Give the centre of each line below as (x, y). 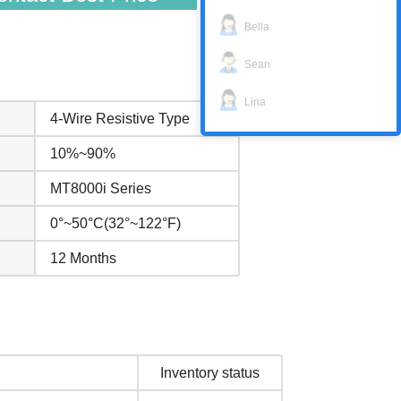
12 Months (83, 258)
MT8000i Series (101, 188)
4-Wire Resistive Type (120, 119)
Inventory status (210, 373)
